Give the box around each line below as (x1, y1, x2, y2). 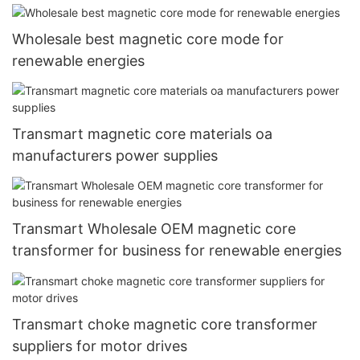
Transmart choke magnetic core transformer (12, 315, 317, 333)
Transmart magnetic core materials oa (12, 125, 272, 142)
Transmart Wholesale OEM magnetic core (12, 220, 296, 238)
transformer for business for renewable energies (12, 242, 342, 260)
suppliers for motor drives (12, 337, 187, 354)
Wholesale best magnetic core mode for (12, 30, 284, 47)
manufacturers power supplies (12, 146, 218, 164)
